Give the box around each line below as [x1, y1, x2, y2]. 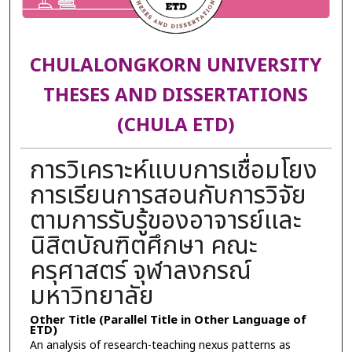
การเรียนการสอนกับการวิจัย [29, 176, 306, 214]
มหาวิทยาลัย [29, 277, 154, 315]
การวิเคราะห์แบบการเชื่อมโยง [29, 151, 317, 189]
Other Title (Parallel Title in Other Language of [29, 310, 306, 329]
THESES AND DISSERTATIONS [43, 82, 309, 111]
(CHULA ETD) [116, 112, 235, 141]
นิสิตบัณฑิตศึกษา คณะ [29, 226, 258, 265]
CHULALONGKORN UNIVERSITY [30, 52, 322, 81]
